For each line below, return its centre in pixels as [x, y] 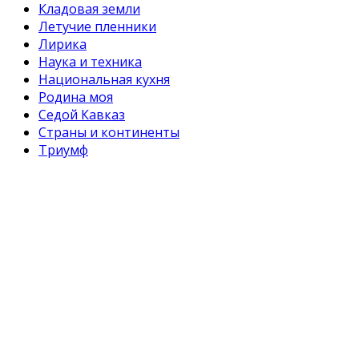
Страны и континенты [109, 132]
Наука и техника [90, 61]
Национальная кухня [104, 79]
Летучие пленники [97, 26]
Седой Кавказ [82, 114]
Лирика [63, 44]
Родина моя [76, 97]
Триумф [63, 149]
